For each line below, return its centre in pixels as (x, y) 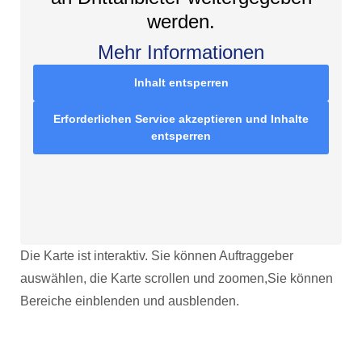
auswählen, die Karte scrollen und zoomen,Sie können (177, 278)
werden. (181, 21)
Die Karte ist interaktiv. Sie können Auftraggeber (157, 256)
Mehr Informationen (181, 52)
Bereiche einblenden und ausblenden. (130, 301)
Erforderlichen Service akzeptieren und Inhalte (181, 119)
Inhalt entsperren (181, 82)
